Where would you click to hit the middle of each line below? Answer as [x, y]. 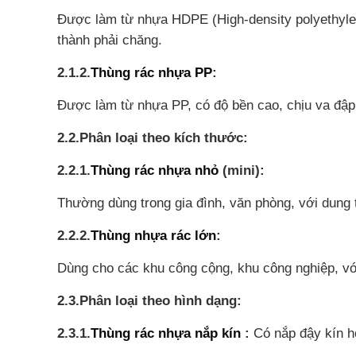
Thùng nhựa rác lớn [153, 236]
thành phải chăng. [110, 40]
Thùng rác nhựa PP [151, 73]
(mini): [242, 170]
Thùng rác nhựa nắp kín [166, 333]
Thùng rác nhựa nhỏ [155, 170]
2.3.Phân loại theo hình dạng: [149, 301]
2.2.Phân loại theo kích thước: [153, 138]
